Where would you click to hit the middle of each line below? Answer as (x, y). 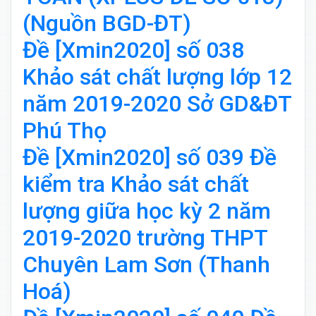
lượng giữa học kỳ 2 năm (147, 211)
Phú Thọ (65, 131)
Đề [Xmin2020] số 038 (133, 50)
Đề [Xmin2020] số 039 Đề (150, 158)
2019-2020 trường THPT (145, 238)
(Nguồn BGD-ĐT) (107, 24)
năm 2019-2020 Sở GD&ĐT (157, 104)
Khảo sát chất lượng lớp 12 (157, 77)
